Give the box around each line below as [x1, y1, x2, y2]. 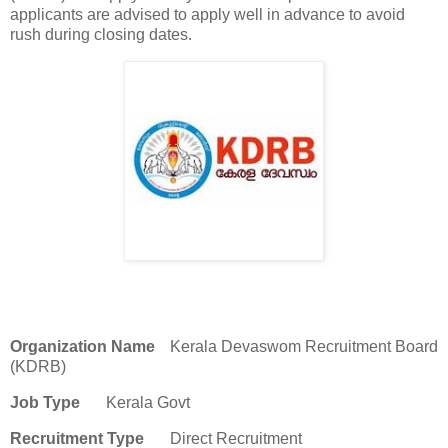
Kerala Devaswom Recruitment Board [170, 338, 438, 356]
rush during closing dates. [10, 25, 192, 43]
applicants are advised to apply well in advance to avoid [10, 5, 405, 23]
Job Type [10, 394, 80, 412]
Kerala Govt [106, 394, 190, 412]
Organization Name [10, 338, 155, 356]
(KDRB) [10, 358, 66, 376]
